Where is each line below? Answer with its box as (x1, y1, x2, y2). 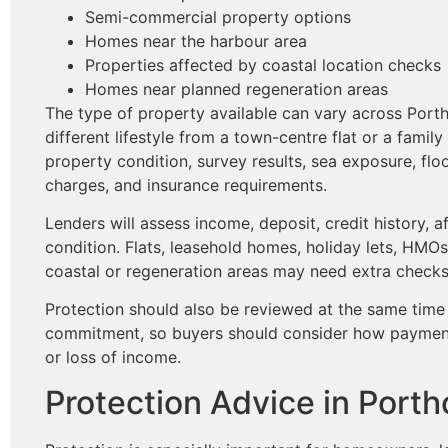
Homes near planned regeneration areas (85, 78, 388, 99)
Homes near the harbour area (85, 30, 307, 51)
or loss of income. (45, 347, 181, 368)
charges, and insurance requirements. (45, 174, 327, 195)
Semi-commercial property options (85, 6, 351, 27)
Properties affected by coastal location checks (85, 54, 441, 75)
